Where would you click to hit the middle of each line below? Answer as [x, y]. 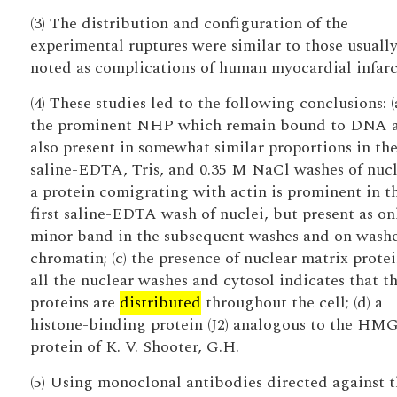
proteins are [74, 303]
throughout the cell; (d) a [292, 303]
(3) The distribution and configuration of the [189, 23]
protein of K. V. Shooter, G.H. [134, 347]
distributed [160, 303]
